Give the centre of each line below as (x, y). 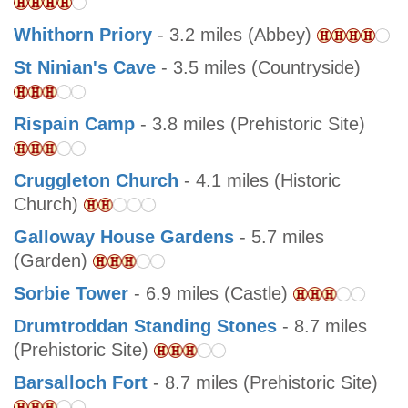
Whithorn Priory (83, 35)
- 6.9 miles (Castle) (211, 294)
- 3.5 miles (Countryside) (258, 68)
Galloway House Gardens (124, 237)
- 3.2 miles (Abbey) (235, 35)
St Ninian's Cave (85, 68)
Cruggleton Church (96, 181)
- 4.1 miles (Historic (260, 181)
